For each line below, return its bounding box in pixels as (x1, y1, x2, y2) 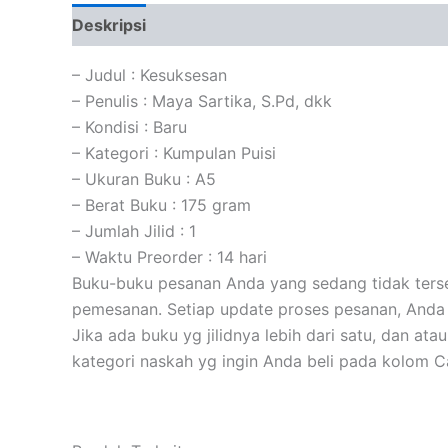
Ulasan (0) (348, 15, 430, 36)
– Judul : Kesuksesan (72, 65, 227, 86)
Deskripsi (72, 15, 146, 36)
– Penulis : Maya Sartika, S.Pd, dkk (72, 91, 332, 112)
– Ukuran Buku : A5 (72, 169, 216, 190)
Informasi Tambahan (167, 15, 327, 36)
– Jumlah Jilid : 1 (72, 221, 196, 242)
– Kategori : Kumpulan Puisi (72, 143, 276, 164)
